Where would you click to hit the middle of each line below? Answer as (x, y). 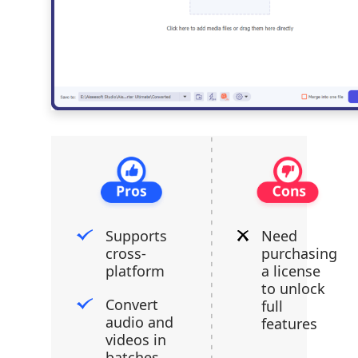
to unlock (293, 288)
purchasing (299, 253)
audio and (139, 322)
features (289, 324)
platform (135, 271)
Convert (132, 304)
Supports (136, 236)
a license (291, 271)
